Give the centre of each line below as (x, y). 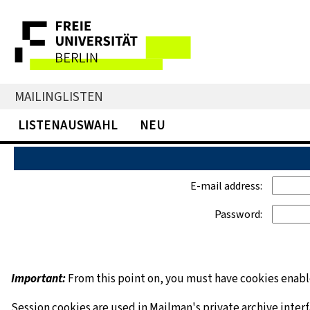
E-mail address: (226, 186)
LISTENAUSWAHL (68, 125)
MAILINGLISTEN (59, 97)
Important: (38, 279)
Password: (238, 215)
